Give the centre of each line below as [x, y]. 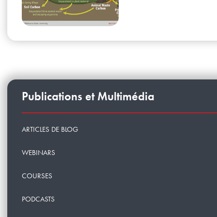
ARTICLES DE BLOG [50, 130]
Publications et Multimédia [88, 96]
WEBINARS [39, 153]
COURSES [37, 176]
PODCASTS [38, 199]
